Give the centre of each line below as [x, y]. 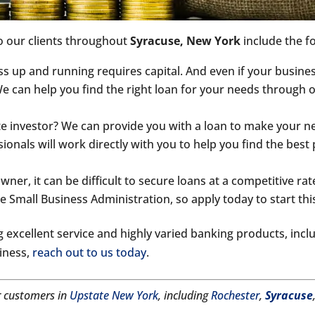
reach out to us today [90, 252]
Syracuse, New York [186, 41]
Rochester [236, 295]
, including [185, 295]
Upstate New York [114, 295]
